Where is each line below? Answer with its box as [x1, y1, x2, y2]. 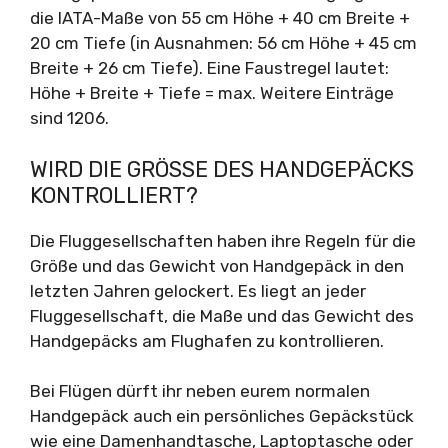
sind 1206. [30, 108, 109, 128]
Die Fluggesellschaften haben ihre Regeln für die [30, 230, 416, 251]
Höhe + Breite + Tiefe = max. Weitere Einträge [30, 83, 394, 103]
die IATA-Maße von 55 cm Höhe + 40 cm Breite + [30, 8, 410, 28]
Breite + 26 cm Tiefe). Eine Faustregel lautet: [30, 58, 389, 78]
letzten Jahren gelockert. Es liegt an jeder [30, 280, 366, 301]
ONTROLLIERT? [30, 181, 198, 209]
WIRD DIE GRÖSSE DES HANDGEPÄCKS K [30, 155, 414, 183]
